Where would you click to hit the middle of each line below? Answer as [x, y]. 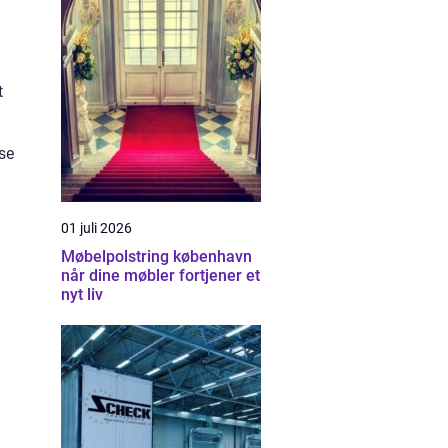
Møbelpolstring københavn [156, 256]
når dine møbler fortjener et [160, 275]
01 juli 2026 [96, 228]
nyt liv [82, 294]
